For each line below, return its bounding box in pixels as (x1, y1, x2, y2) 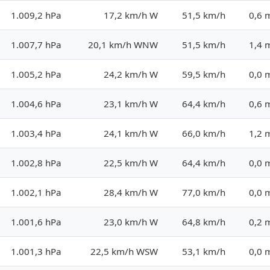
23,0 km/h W (104, 215, 158, 228)
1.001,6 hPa (11, 215, 61, 228)
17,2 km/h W (104, 8, 158, 21)
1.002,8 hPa (11, 156, 61, 169)
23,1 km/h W (104, 97, 158, 110)
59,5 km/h (182, 67, 225, 80)
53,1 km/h (182, 245, 225, 257)
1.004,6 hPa (11, 97, 61, 110)
